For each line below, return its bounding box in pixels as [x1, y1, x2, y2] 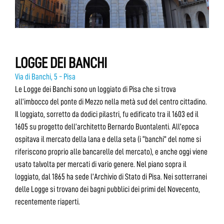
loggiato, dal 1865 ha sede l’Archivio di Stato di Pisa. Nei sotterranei [15, 172, 207, 181]
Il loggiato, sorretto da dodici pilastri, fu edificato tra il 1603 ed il [15, 110, 198, 119]
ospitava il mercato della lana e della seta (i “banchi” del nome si [15, 135, 201, 144]
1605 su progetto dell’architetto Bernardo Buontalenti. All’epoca [15, 122, 199, 131]
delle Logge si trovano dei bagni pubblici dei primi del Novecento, [15, 185, 200, 194]
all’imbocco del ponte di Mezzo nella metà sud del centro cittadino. [15, 97, 207, 106]
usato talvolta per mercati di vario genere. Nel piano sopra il [15, 160, 186, 169]
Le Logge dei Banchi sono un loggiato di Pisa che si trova [15, 85, 176, 94]
